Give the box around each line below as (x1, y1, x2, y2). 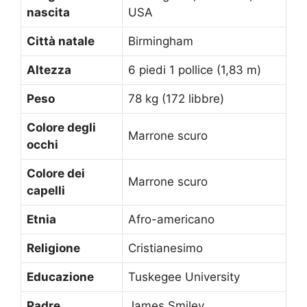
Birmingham (128, 34, 193, 48)
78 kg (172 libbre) (128, 91, 224, 106)
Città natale (27, 34, 95, 48)
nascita (27, 5, 70, 19)
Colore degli (27, 120, 96, 134)
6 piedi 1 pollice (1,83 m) (128, 62, 261, 77)
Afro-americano (128, 212, 214, 226)
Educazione (27, 269, 94, 284)
